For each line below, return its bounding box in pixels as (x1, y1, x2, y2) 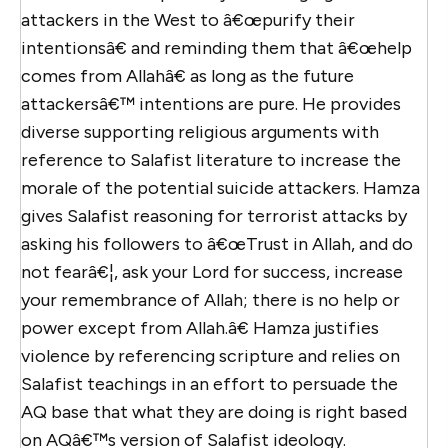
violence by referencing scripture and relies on (21, 344, 400, 367)
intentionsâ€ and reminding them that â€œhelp (21, 36, 412, 59)
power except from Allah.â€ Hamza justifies (21, 316, 379, 339)
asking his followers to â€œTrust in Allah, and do (21, 232, 413, 255)
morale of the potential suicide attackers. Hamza (21, 176, 420, 199)
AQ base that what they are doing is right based (21, 400, 407, 423)
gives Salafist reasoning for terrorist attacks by (21, 204, 407, 227)
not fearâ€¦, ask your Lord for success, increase (21, 260, 403, 283)
